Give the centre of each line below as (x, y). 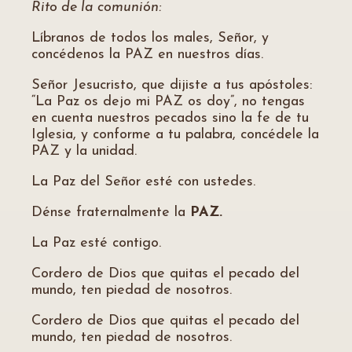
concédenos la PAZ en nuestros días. (147, 55)
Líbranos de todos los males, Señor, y (150, 38)
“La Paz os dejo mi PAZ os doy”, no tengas (168, 102)
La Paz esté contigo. (96, 243)
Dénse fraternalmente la (111, 213)
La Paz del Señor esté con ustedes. (143, 182)
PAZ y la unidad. (84, 151)
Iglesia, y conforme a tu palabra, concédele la (175, 135)
